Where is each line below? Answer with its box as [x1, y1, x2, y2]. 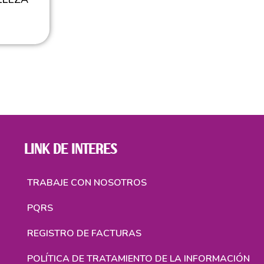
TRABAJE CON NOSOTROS [27, 176, 147, 189]
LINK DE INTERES [24, 143, 117, 157]
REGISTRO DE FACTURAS [27, 226, 142, 240]
